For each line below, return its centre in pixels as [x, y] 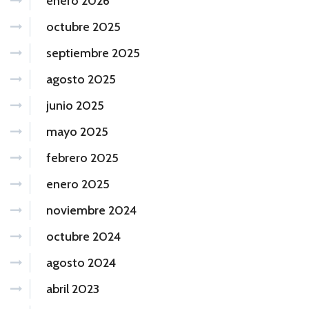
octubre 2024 [83, 236]
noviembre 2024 [91, 210]
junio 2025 [75, 105]
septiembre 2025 [93, 53]
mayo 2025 [77, 131]
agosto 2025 [81, 79]
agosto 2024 [81, 262]
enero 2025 [78, 184]
